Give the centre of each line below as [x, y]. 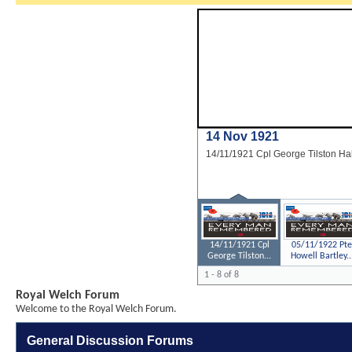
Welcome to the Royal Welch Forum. [96, 309]
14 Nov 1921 [242, 136]
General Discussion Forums [110, 341]
